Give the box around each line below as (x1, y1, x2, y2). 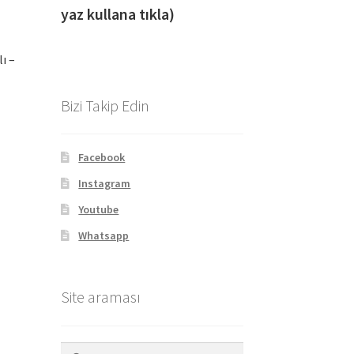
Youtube (78, 202, 119, 217)
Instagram (78, 176, 131, 191)
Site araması (60, 287, 141, 307)
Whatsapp (78, 228, 130, 243)
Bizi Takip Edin (60, 95, 149, 115)
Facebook (78, 150, 126, 165)
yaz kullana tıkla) (60, 3, 241, 24)
